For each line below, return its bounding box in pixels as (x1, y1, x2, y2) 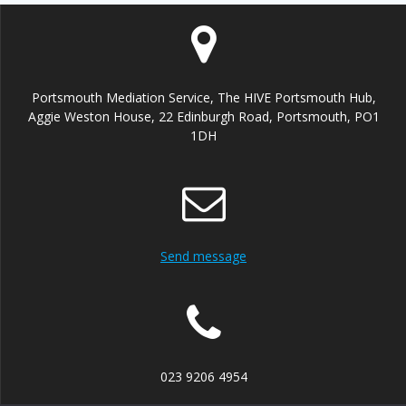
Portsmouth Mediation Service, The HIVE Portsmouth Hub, (31, 89, 376, 106)
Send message (160, 247, 246, 265)
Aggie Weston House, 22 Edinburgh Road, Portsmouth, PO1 (27, 108, 380, 125)
